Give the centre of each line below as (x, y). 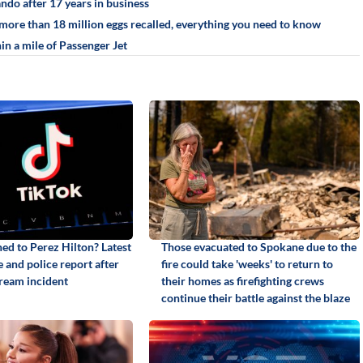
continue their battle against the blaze (255, 297)
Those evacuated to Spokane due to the (258, 246)
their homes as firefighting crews (242, 280)
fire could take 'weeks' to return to (247, 263)
